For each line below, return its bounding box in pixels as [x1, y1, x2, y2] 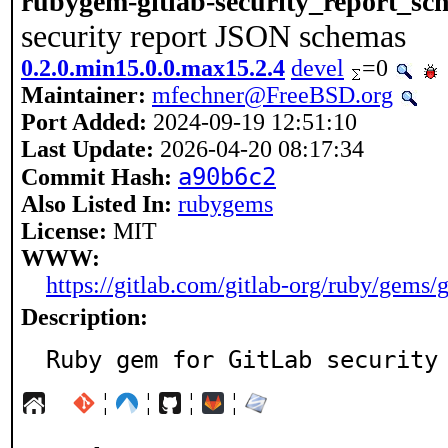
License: [21, 218, 107, 244]
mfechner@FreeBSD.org [152, 82, 393, 108]
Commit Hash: [21, 164, 172, 190]
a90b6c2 [178, 163, 276, 191]
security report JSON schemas [21, 19, 406, 54]
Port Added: [21, 109, 147, 135]
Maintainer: [21, 82, 146, 108]
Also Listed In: [21, 191, 172, 217]
